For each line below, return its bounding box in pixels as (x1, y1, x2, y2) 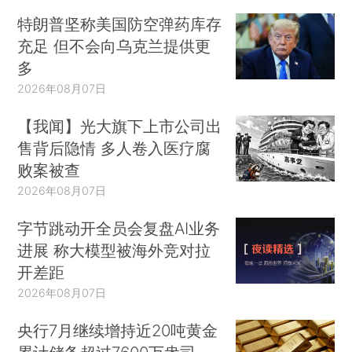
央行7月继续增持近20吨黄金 (17, 320, 218, 340)
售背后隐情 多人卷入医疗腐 (17, 138, 211, 159)
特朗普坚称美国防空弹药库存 (17, 14, 222, 35)
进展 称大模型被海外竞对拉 (17, 240, 211, 260)
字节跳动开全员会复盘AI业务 (17, 218, 221, 238)
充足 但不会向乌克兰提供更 (17, 36, 211, 57)
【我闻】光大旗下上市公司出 (17, 116, 222, 137)
